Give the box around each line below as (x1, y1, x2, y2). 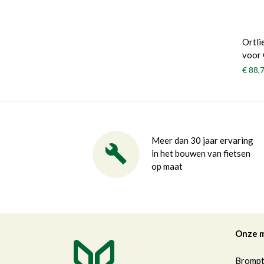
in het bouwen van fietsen (151, 147, 250, 159)
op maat (151, 160, 183, 171)
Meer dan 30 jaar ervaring (151, 134, 253, 146)
